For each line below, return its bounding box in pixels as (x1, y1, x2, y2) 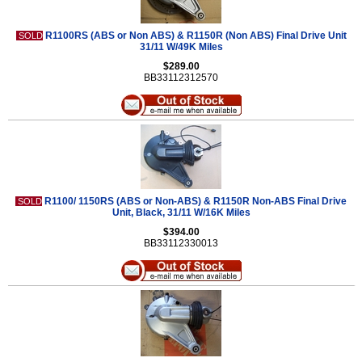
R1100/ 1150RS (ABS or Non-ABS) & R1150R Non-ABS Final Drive (44, 196, 347, 207)
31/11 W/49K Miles (139, 41, 223, 53)
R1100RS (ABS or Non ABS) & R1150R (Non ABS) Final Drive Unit (44, 30, 347, 41)
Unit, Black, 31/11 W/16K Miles (112, 207, 250, 218)
